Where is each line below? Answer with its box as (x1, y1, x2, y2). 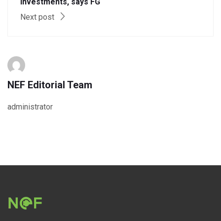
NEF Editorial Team (7, 78, 92, 91)
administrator (7, 102, 53, 111)
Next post (20, 12, 56, 22)
